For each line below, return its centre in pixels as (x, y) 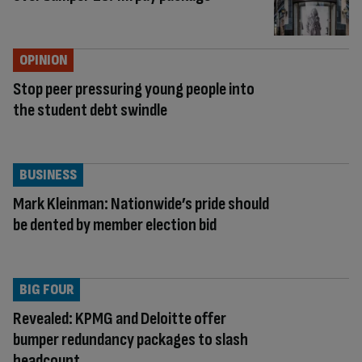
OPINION (43, 60)
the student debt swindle (90, 110)
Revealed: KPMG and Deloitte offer (120, 318)
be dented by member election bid (115, 225)
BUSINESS (48, 175)
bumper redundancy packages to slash (130, 339)
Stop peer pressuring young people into (134, 89)
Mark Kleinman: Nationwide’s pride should (141, 204)
